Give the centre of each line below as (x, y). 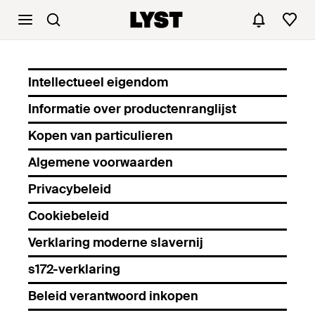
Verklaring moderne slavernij (116, 243)
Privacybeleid (70, 189)
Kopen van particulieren (101, 136)
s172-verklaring (74, 269)
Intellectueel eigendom (98, 82)
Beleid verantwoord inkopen (113, 296)
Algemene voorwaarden (101, 162)
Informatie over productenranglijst (132, 109)
